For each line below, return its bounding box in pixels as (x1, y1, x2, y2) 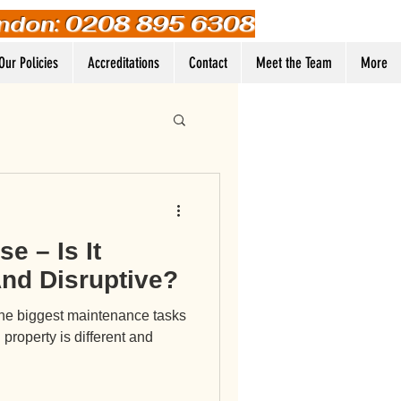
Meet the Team (255, 54, 332, 72)
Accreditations (88, 54, 159, 72)
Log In (183, 113, 220, 128)
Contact (188, 54, 227, 72)
